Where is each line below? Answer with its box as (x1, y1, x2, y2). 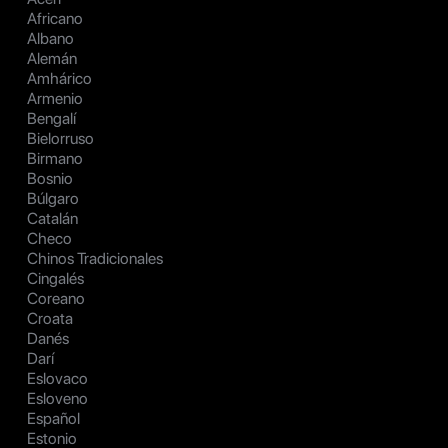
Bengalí (27, 109, 76, 129)
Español (27, 409, 80, 429)
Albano (27, 29, 74, 49)
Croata (27, 309, 73, 329)
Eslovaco (27, 369, 88, 389)
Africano (27, 9, 83, 29)
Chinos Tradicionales (27, 249, 163, 269)
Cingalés (27, 269, 84, 289)
